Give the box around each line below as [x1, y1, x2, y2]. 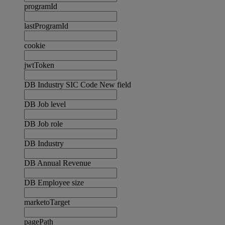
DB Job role [24, 120, 63, 129]
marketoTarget [24, 198, 70, 207]
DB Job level [24, 100, 66, 109]
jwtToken [24, 61, 54, 70]
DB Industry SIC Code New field [24, 80, 131, 89]
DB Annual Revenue [24, 159, 91, 168]
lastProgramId [24, 22, 68, 31]
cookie [24, 41, 45, 50]
